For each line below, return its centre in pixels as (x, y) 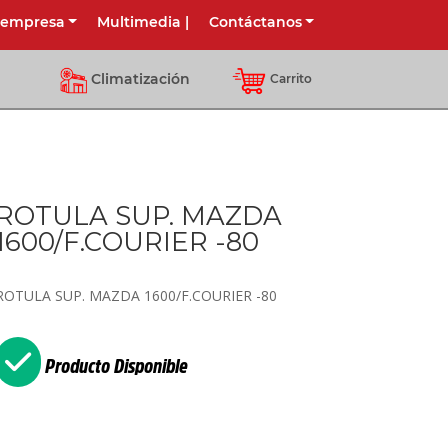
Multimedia (138, 22)
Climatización (141, 79)
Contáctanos (255, 22)
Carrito (291, 78)
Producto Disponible (114, 366)
